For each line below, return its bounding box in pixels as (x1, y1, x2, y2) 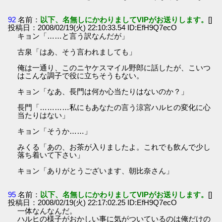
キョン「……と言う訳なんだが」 (17, 32, 129, 41)
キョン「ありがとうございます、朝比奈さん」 (17, 166, 174, 175)
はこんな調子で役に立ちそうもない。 (17, 71, 144, 80)
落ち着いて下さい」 (17, 151, 85, 160)
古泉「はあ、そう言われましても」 (17, 48, 137, 56)
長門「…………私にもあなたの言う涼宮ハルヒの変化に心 (17, 103, 211, 112)
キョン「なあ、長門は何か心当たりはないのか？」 (17, 87, 189, 96)
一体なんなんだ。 (17, 206, 77, 215)
